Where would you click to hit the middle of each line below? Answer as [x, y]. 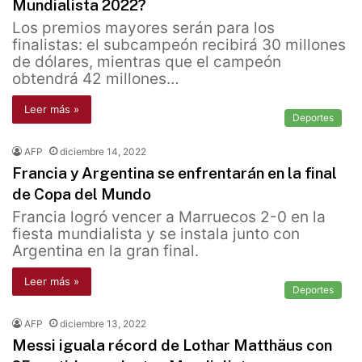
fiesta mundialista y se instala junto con [156, 234]
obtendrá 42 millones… [96, 79]
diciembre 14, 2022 [103, 152]
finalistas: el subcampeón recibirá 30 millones [179, 45]
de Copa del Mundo [82, 194]
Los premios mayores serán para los [143, 28]
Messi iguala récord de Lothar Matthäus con [172, 345]
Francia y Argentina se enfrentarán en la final [175, 173]
